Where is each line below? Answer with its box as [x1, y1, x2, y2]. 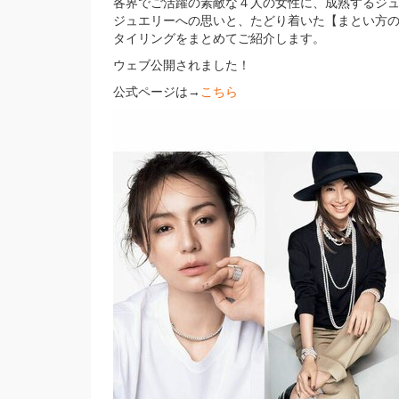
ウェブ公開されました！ [113, 58, 250, 72]
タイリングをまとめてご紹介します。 [113, 31, 325, 45]
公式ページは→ [113, 85, 200, 99]
